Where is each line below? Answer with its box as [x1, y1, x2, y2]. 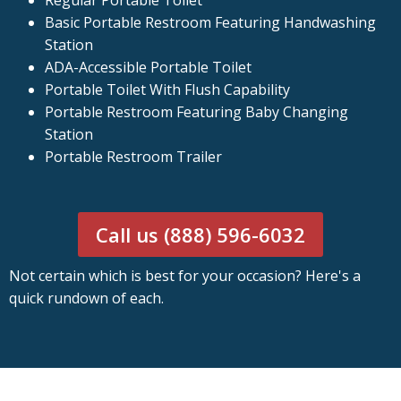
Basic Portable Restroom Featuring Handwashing [45, 13, 376, 33]
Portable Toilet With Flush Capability [45, 80, 290, 100]
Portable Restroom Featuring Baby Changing [45, 102, 348, 123]
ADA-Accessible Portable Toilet [45, 57, 252, 78]
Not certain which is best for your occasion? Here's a [9, 266, 361, 286]
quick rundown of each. [9, 288, 164, 309]
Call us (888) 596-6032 [96, 221, 305, 249]
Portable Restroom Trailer [45, 147, 222, 167]
